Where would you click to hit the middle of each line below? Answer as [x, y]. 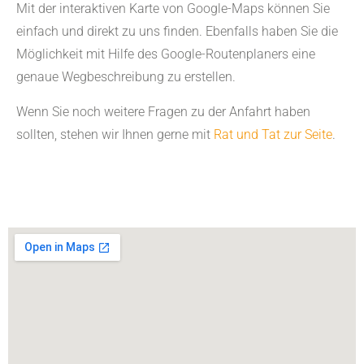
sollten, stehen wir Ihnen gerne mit [115, 134]
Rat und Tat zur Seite [273, 134]
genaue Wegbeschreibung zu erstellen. [126, 77]
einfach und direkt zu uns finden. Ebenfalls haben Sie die [177, 32]
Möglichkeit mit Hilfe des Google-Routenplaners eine [166, 54]
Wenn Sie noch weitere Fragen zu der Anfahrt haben [163, 111]
